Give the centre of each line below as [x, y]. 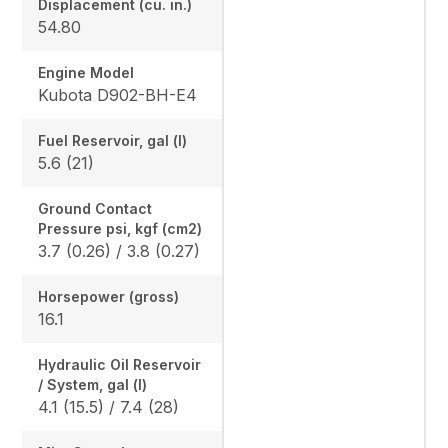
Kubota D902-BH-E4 [118, 94]
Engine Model [86, 72]
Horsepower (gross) [109, 296]
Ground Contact [95, 208]
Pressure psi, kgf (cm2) [120, 228]
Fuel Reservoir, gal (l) [113, 140]
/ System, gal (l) [93, 384]
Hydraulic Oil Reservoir [120, 364]
